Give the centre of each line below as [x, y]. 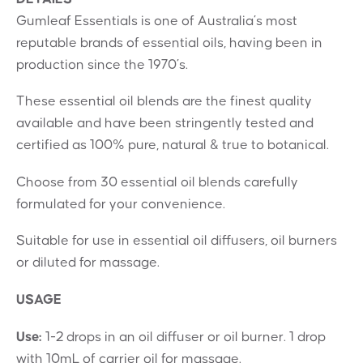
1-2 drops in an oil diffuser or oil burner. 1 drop [184, 337]
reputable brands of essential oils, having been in [169, 43]
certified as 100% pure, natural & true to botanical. [173, 145]
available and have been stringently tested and [165, 124]
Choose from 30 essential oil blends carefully [157, 182]
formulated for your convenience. [121, 204]
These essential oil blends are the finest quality [164, 102]
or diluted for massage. [88, 263]
